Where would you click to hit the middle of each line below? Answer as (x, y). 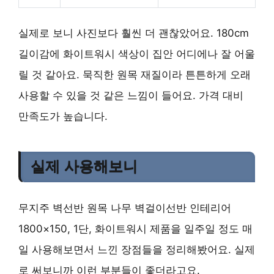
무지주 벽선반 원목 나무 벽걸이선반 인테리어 (125, 208)
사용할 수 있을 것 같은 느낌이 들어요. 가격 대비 (131, 95)
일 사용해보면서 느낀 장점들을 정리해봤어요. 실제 (137, 250)
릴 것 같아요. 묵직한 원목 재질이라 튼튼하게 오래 (135, 75)
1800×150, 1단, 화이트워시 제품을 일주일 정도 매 (135, 229)
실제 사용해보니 (84, 167)
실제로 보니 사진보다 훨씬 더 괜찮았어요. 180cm (134, 33)
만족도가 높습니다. (63, 116)
